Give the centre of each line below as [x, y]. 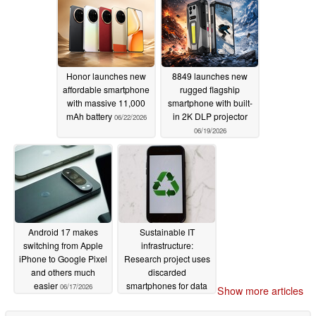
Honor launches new [106, 75]
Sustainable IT [167, 231]
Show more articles [260, 291]
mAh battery [90, 116]
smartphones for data [167, 285]
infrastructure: [167, 245]
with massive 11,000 [106, 102]
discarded [167, 272]
